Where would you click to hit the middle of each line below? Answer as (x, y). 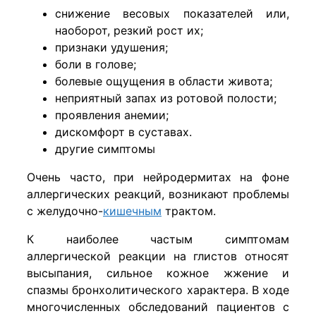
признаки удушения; (111, 48)
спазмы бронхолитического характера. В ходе (158, 290)
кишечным (132, 211)
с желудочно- (65, 211)
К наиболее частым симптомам (158, 239)
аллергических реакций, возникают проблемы (158, 194)
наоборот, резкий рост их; (129, 31)
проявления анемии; (112, 115)
